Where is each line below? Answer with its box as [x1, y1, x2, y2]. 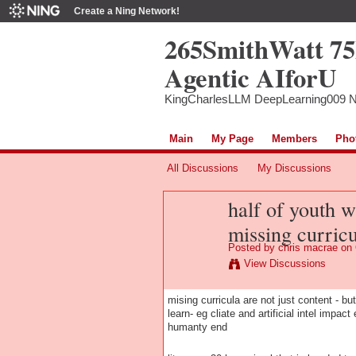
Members [271, 132, 317, 145]
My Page [211, 132, 253, 145]
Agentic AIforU [164, 58, 337, 96]
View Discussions [243, 257, 326, 269]
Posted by [227, 241, 278, 253]
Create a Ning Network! [74, 6, 180, 17]
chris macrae [277, 241, 338, 253]
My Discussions [257, 161, 332, 174]
